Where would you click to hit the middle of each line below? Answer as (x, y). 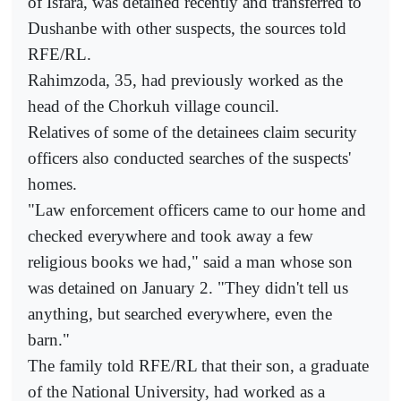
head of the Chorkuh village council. (154, 106)
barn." (49, 339)
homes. (52, 183)
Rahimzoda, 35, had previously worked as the (185, 80)
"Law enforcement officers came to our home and (197, 209)
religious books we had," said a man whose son (190, 261)
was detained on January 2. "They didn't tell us (188, 287)
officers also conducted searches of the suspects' (189, 158)
